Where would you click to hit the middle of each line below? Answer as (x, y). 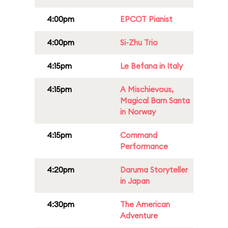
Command (139, 135)
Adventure (139, 216)
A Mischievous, (147, 89)
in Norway (138, 112)
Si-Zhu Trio (139, 42)
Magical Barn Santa (155, 101)
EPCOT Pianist (146, 19)
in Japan (135, 181)
